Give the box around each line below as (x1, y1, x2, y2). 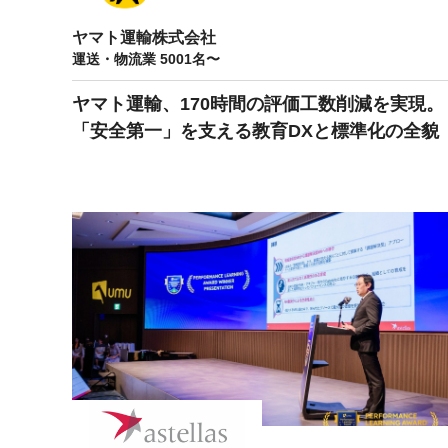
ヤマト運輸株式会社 (72, 28, 216, 46)
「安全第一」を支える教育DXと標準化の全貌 (72, 120, 439, 141)
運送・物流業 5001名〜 (72, 50, 220, 67)
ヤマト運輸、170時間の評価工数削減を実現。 (72, 93, 444, 114)
